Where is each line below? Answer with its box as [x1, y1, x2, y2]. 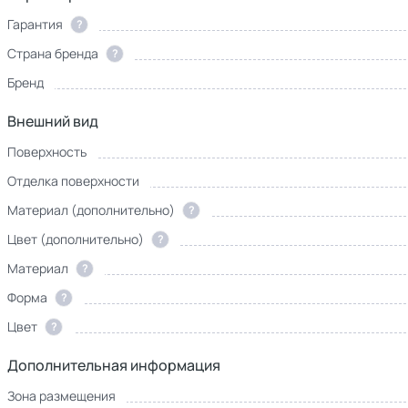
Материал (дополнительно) [7, 201, 175, 219]
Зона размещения [7, 387, 116, 404]
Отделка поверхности [7, 172, 139, 189]
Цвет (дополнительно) [7, 230, 144, 248]
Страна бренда [7, 45, 98, 62]
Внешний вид [7, 111, 98, 131]
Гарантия [7, 15, 63, 33]
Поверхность [7, 143, 87, 160]
